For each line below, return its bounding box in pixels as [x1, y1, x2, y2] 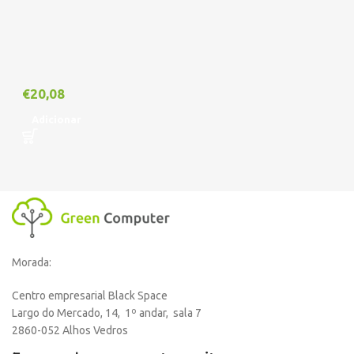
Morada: [12, 256, 51, 269]
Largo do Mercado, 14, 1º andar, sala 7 [12, 307, 201, 320]
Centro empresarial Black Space [12, 289, 168, 303]
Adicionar [32, 114, 81, 126]
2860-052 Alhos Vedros [12, 324, 128, 337]
